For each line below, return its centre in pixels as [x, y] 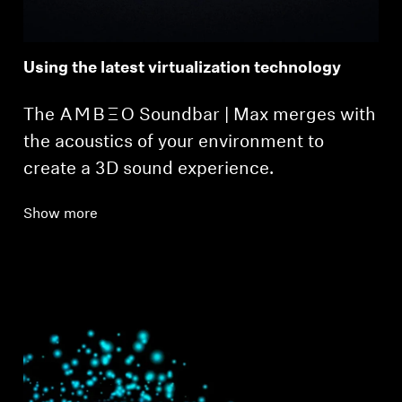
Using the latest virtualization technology [183, 69]
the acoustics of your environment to [174, 143]
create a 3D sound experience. [149, 170]
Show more [61, 215]
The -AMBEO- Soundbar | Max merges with [200, 116]
